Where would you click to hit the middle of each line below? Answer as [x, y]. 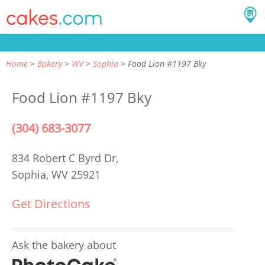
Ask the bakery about [64, 245]
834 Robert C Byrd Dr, [67, 158]
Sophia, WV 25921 [56, 174]
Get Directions [51, 204]
